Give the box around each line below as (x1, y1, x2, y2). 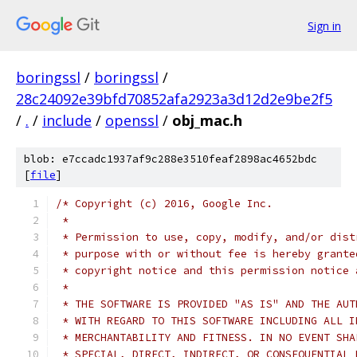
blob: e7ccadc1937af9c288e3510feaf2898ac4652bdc (24, 152, 317, 166)
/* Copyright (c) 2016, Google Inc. (56, 197, 273, 210)
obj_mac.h (172, 111, 242, 130)
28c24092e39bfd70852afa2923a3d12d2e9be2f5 (16, 89, 332, 108)
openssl (105, 111, 159, 130)
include (42, 111, 92, 130)
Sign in (308, 18, 341, 33)
